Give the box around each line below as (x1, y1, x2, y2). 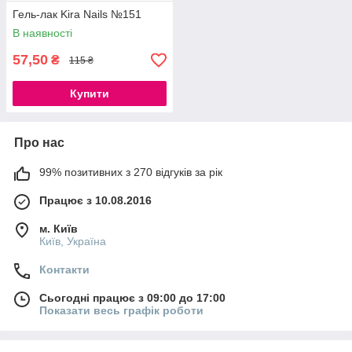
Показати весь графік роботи (39, 304, 203, 317)
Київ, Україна (39, 235, 106, 248)
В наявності (13, 27, 72, 40)
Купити (70, 87, 109, 101)
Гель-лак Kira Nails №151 (13, 8, 141, 21)
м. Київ (39, 222, 78, 236)
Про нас (14, 136, 64, 150)
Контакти (39, 263, 90, 277)
